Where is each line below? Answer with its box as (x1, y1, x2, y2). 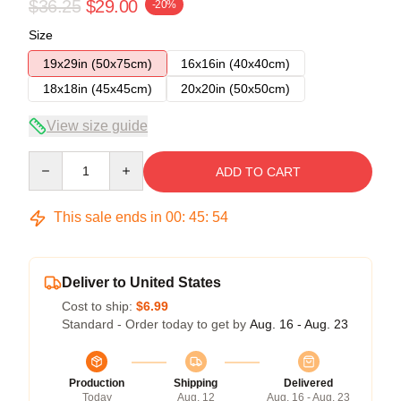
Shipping (174, 377, 218, 389)
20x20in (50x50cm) (181, 81, 290, 96)
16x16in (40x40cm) (181, 56, 290, 71)
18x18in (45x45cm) (43, 81, 152, 96)
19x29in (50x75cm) (43, 56, 152, 71)
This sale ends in (50, 209, 166, 225)
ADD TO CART (215, 165, 301, 179)
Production (69, 377, 124, 389)
